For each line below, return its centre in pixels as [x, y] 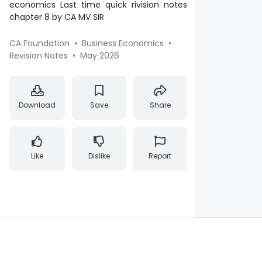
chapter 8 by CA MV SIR [91, 17]
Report [160, 156]
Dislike [99, 156]
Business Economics [123, 43]
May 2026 [100, 56]
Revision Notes [39, 56]
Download [37, 105]
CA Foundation [39, 43]
